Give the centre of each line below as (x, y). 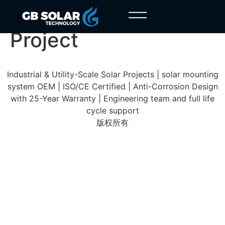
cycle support (113, 110)
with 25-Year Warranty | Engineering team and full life (113, 98)
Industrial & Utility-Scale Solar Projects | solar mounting (113, 74)
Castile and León (91, 16)
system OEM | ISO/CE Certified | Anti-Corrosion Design (113, 86)
